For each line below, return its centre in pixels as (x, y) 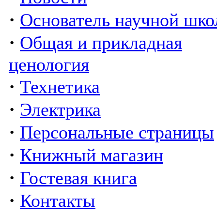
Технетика (60, 87)
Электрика (60, 109)
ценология (49, 64)
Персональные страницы (117, 132)
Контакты (58, 201)
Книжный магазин (92, 155)
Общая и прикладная (101, 43)
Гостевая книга (78, 178)
